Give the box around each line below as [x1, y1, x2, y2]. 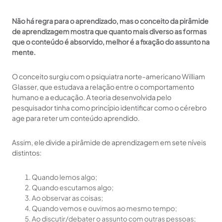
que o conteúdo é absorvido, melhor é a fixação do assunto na [12, 37, 210, 47]
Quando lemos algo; [32, 172, 97, 182]
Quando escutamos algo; [32, 183, 113, 192]
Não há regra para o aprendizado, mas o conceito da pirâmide [12, 16, 209, 26]
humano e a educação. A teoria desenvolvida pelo [12, 93, 171, 102]
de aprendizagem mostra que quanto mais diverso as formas [12, 27, 207, 36]
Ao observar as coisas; [32, 193, 103, 203]
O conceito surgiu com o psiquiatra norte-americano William [12, 72, 205, 81]
